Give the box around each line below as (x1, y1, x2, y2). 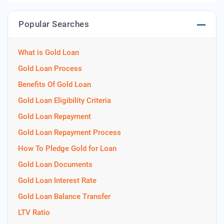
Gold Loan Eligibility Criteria (18, 96, 111, 105)
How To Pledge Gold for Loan (18, 144, 116, 153)
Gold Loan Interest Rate (18, 176, 96, 185)
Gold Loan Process (18, 64, 82, 73)
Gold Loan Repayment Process (18, 128, 121, 137)
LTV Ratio (18, 208, 50, 217)
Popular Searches (18, 19, 89, 29)
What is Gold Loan (18, 48, 79, 57)
